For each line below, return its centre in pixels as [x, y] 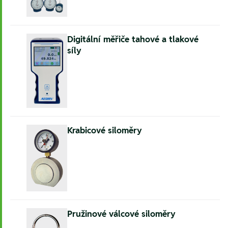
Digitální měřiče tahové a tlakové [133, 39]
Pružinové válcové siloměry [121, 214]
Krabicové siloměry [105, 131]
